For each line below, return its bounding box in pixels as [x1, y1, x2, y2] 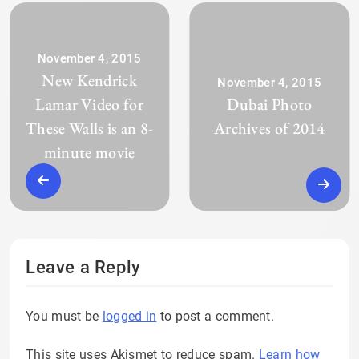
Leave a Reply [26, 257, 141, 278]
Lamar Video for [35, 94, 143, 115]
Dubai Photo [227, 94, 313, 115]
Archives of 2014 [213, 118, 325, 139]
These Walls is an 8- [26, 118, 154, 139]
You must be [26, 309, 103, 325]
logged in [102, 309, 157, 325]
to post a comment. [156, 309, 275, 325]
